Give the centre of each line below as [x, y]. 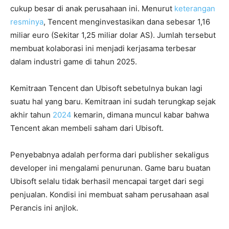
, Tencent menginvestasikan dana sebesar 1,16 [127, 21]
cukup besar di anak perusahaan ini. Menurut [92, 8]
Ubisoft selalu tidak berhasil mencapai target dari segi [107, 181]
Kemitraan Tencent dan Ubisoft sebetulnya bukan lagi [106, 88]
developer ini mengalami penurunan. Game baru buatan [110, 168]
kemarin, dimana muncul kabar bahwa [140, 114]
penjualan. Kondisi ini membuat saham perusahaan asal [110, 194]
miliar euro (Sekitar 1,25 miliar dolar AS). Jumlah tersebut [113, 35]
